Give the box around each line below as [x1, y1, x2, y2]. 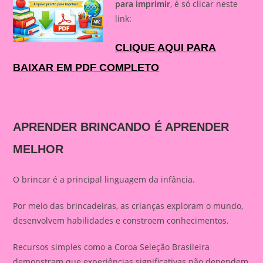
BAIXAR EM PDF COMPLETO [13, 62, 160, 73]
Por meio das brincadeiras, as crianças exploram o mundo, [13, 200, 244, 211]
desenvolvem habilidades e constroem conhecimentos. [13, 215, 230, 226]
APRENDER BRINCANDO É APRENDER [13, 120, 230, 133]
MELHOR [13, 143, 64, 156]
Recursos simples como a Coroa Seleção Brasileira [13, 241, 210, 252]
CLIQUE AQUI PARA [115, 42, 217, 53]
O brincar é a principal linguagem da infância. [13, 174, 195, 185]
